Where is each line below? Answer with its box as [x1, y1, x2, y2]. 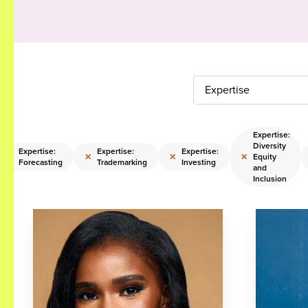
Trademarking [97, 156, 147, 168]
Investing [181, 156, 216, 168]
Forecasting [19, 156, 63, 168]
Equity [253, 151, 276, 162]
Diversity [253, 140, 286, 151]
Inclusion [253, 173, 287, 184]
